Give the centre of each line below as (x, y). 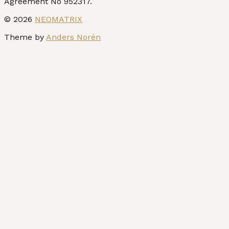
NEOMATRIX (59, 19)
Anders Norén (73, 37)
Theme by (25, 37)
